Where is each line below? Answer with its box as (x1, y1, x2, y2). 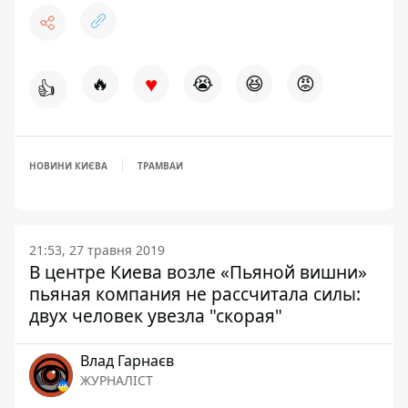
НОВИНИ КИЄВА (29, 159, 107, 172)
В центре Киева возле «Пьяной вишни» (29, 260, 367, 284)
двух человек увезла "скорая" (29, 303, 282, 328)
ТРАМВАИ (138, 159, 183, 172)
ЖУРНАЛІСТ (80, 372, 153, 389)
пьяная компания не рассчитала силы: (29, 281, 361, 306)
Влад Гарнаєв (80, 351, 174, 371)
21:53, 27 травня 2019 (29, 241, 165, 259)
